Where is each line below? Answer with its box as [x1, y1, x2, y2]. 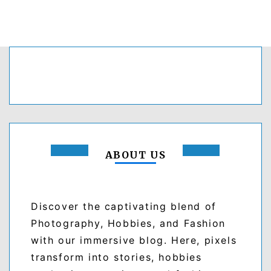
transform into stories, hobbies [31, 250, 202, 263]
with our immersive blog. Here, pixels [31, 233, 237, 246]
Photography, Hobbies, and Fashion [31, 217, 226, 229]
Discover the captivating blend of [31, 200, 217, 212]
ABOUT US [105, 148, 166, 161]
